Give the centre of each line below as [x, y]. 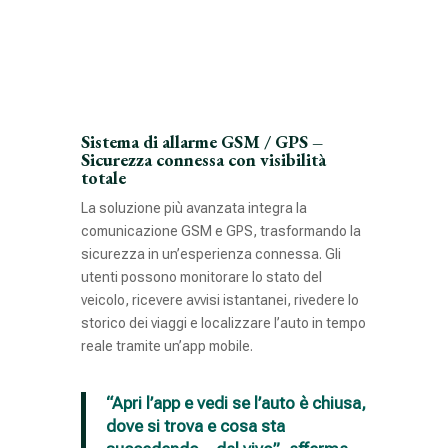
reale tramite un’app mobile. [166, 345]
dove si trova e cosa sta [195, 425]
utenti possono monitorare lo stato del [201, 276]
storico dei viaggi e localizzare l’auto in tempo [223, 322]
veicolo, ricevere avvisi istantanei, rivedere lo [219, 299]
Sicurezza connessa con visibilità [203, 159]
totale [103, 177]
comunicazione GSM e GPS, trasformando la [220, 230]
